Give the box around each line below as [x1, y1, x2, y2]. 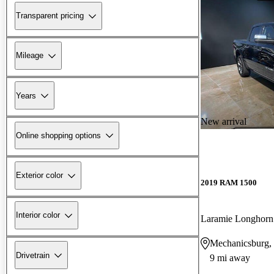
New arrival [201, 116, 246, 127]
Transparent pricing [16, 11, 84, 21]
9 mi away [210, 252, 250, 263]
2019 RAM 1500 [201, 177, 257, 187]
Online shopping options [16, 130, 101, 140]
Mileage [16, 51, 43, 61]
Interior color [16, 210, 60, 220]
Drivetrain [16, 250, 50, 260]
